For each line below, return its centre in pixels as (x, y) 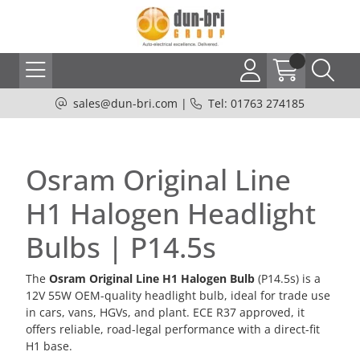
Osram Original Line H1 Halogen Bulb (152, 278)
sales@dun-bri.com (125, 103)
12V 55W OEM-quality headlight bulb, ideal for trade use (178, 295)
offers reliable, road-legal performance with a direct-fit (173, 329)
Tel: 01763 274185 (256, 103)
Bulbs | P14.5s (121, 247)
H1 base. (49, 346)
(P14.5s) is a (288, 278)
